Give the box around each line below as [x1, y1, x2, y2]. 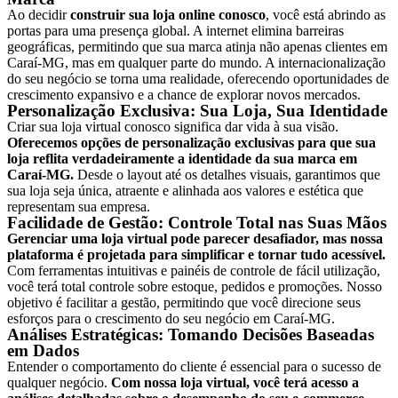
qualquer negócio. [7, 375, 111, 390]
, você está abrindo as [266, 7, 386, 22]
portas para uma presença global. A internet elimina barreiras [7, 23, 344, 38]
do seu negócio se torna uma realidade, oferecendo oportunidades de [7, 71, 389, 86]
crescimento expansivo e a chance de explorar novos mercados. [7, 87, 361, 102]
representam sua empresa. [7, 199, 150, 214]
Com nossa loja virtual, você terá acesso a [111, 375, 359, 390]
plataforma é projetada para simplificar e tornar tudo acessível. [7, 247, 386, 262]
